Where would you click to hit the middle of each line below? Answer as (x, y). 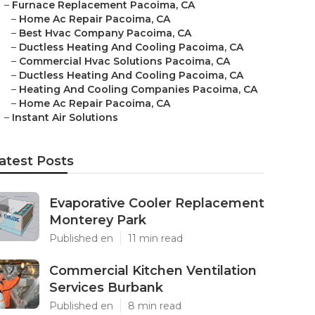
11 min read (155, 238)
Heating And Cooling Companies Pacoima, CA (138, 89)
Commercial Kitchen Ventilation (153, 271)
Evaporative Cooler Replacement (157, 203)
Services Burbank (106, 288)
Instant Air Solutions (65, 117)
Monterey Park (98, 220)
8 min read (155, 306)
